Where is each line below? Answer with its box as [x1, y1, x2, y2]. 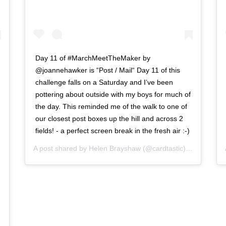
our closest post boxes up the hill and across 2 [35, 115, 183, 123]
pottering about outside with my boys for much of [35, 90, 191, 99]
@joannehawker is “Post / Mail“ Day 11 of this [35, 66, 180, 75]
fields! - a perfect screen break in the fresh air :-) [35, 127, 190, 135]
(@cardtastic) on [141, 144, 186, 153]
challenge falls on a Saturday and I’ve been [35, 78, 173, 87]
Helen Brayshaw [89, 144, 141, 153]
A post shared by [33, 144, 89, 153]
